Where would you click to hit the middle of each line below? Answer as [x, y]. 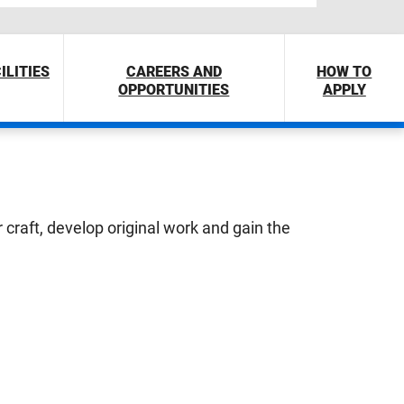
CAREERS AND [174, 72]
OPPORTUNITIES [174, 90]
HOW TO [344, 72]
